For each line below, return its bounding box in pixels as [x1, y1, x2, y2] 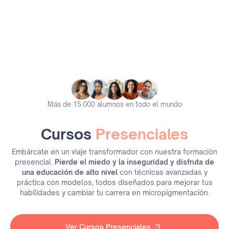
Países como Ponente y [17, 10, 99, 19]
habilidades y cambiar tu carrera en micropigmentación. [19, 188, 210, 197]
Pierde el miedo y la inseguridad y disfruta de [55, 157, 214, 166]
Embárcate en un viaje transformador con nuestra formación [12, 147, 217, 156]
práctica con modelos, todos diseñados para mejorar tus [16, 178, 213, 187]
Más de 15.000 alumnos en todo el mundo [47, 100, 182, 108]
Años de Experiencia [136, 15, 207, 24]
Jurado [46, 20, 69, 29]
